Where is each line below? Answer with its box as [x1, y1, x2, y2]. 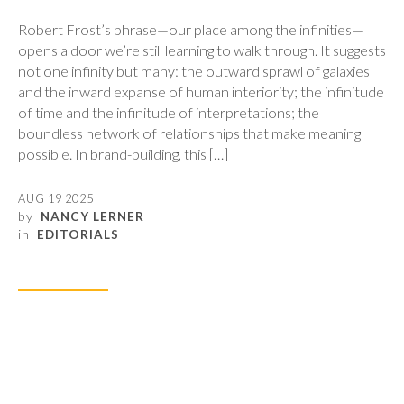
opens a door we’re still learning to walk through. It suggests [18, 41, 386, 59]
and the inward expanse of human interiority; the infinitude [18, 82, 384, 100]
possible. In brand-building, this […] [18, 144, 228, 162]
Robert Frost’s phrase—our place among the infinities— [18, 20, 363, 38]
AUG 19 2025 [18, 191, 94, 206]
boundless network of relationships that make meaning [18, 124, 361, 142]
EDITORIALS [37, 226, 119, 242]
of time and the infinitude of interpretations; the [18, 103, 319, 121]
